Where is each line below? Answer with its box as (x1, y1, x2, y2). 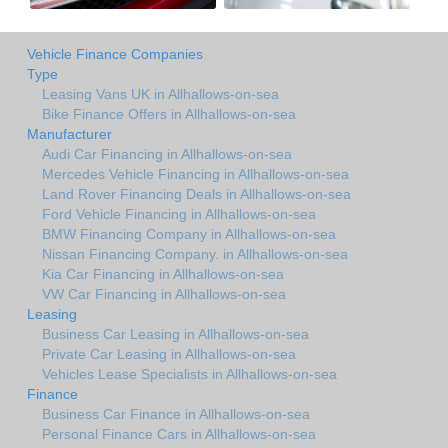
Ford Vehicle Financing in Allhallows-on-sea (42, 205, 316, 222)
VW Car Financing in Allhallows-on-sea (42, 285, 286, 302)
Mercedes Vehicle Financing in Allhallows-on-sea (42, 165, 349, 182)
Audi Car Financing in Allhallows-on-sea (42, 145, 292, 162)
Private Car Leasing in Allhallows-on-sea (42, 345, 296, 362)
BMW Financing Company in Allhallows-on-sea (42, 225, 336, 242)
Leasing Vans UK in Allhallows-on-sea (42, 85, 279, 102)
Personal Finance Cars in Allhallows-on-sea (42, 425, 316, 442)
